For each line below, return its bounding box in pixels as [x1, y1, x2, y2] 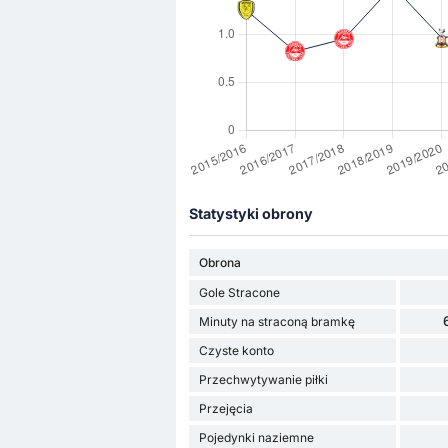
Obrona [198, 254, 241, 270]
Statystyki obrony [188, 205, 313, 223]
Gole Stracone [198, 284, 280, 300]
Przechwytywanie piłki [198, 371, 328, 387]
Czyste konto [198, 342, 274, 358]
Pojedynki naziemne [198, 429, 314, 445]
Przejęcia [198, 400, 253, 416]
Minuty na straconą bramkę [198, 313, 355, 329]
